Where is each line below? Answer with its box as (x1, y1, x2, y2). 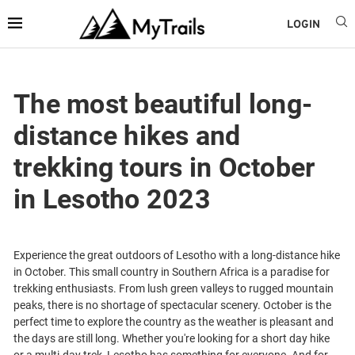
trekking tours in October (13, 151, 315, 183)
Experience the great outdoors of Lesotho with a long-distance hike (13, 249, 340, 261)
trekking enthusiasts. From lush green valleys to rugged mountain (13, 282, 334, 295)
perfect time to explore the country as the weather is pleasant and (13, 315, 334, 328)
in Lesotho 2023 (13, 183, 211, 215)
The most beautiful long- (13, 88, 312, 120)
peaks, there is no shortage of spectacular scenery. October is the (13, 299, 331, 311)
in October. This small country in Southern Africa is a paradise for (13, 265, 330, 278)
